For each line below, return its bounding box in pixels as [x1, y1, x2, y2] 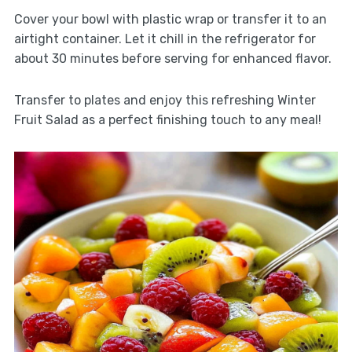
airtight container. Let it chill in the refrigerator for [13, 31, 316, 47]
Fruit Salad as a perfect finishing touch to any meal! [13, 112, 321, 128]
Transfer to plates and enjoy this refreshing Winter [13, 93, 316, 108]
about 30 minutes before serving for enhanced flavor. [13, 51, 332, 67]
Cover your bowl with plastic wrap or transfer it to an [13, 12, 327, 27]
